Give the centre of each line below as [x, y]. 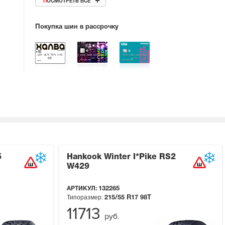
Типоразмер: [85, 198]
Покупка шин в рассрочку [77, 27]
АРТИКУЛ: [83, 189]
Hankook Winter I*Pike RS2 [121, 157]
